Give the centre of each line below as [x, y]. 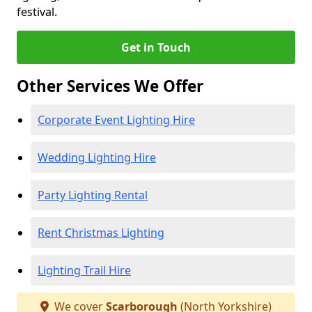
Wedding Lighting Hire [97, 157]
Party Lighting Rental [93, 195]
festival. [37, 12]
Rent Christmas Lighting [101, 233]
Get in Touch [156, 47]
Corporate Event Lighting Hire [116, 120]
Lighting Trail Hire [84, 270]
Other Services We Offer [110, 86]
